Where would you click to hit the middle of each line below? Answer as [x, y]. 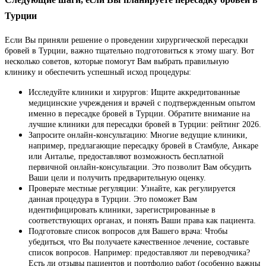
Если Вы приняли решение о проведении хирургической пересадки [126, 40]
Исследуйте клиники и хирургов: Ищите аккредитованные [134, 93]
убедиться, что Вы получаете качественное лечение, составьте [139, 242]
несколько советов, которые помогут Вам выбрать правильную [117, 62]
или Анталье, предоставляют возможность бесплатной [126, 157]
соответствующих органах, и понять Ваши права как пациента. [142, 221]
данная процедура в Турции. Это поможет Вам [113, 199]
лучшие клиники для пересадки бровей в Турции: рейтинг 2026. [145, 125]
